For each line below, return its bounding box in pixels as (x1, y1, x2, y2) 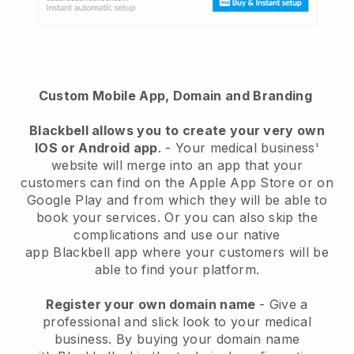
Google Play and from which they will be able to (26, 192, 328, 209)
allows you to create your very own (88, 122, 326, 139)
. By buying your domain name (108, 331, 300, 348)
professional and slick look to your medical (43, 314, 311, 330)
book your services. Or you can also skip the (36, 209, 318, 226)
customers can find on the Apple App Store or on (20, 175, 334, 191)
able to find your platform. (94, 262, 260, 278)
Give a (269, 296, 308, 313)
